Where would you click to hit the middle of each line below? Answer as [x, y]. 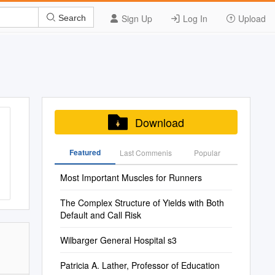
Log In [194, 18]
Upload [251, 18]
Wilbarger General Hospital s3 [118, 240]
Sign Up [136, 18]
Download [159, 122]
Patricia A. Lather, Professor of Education [140, 265]
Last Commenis [146, 153]
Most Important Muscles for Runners [131, 177]
